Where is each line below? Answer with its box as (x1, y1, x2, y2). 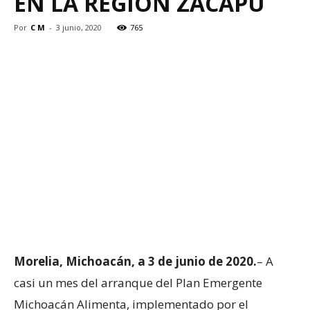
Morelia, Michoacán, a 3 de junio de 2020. (14, 253, 257, 269)
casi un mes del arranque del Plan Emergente (14, 274, 262, 291)
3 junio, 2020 (56, 21, 102, 33)
